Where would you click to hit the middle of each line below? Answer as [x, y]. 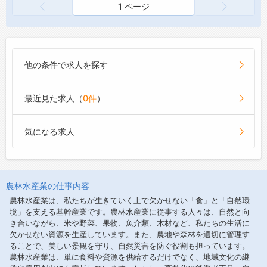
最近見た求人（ [54, 98]
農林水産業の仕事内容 [48, 186]
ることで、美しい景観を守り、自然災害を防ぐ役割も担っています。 [130, 246]
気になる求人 [49, 131]
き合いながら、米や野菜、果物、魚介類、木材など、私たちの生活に [130, 223]
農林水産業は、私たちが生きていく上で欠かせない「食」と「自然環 [130, 201]
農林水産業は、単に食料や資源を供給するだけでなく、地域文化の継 [130, 257]
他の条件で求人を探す [66, 65]
